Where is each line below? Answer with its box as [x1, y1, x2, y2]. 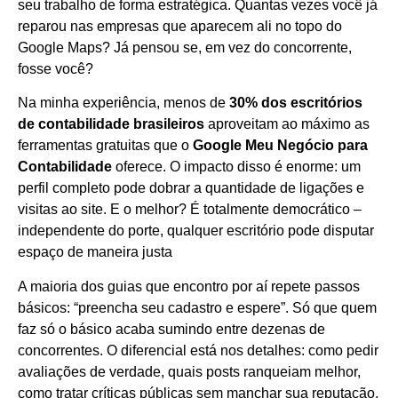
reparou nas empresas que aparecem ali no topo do [18, 18, 342, 34]
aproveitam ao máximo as [204, 116, 370, 132]
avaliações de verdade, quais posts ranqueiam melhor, [18, 363, 361, 379]
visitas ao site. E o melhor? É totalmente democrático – [18, 202, 362, 218]
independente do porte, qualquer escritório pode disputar [18, 223, 374, 239]
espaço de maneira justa [18, 244, 172, 260]
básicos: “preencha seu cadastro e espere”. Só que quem [18, 299, 377, 315]
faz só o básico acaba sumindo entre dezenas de [18, 321, 325, 337]
